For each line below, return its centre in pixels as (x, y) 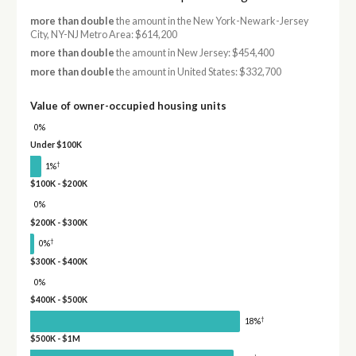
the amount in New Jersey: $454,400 (194, 53)
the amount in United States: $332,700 (197, 72)
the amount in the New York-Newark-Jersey (211, 21)
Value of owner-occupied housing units (128, 105)
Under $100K (56, 145)
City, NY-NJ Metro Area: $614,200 (103, 35)
